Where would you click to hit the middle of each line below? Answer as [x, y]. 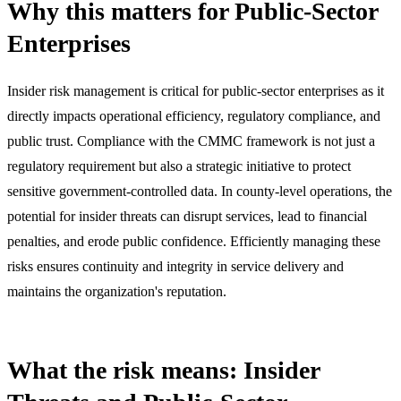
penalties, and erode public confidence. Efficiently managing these [194, 241]
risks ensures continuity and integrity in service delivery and [175, 266]
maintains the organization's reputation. [117, 291]
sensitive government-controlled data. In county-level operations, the [200, 191]
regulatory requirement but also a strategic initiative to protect [179, 166]
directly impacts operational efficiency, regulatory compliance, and [194, 115]
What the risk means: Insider [163, 370]
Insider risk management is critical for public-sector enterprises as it [196, 90]
